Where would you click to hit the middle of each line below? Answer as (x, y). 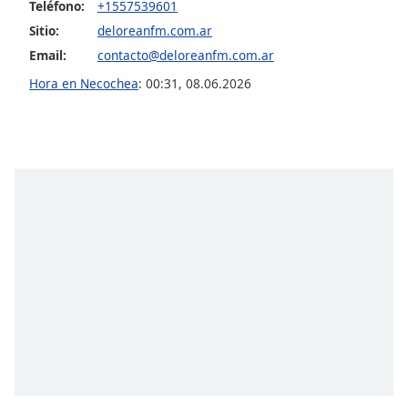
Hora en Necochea (84, 83)
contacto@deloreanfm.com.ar (186, 55)
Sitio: (44, 30)
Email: (48, 55)
